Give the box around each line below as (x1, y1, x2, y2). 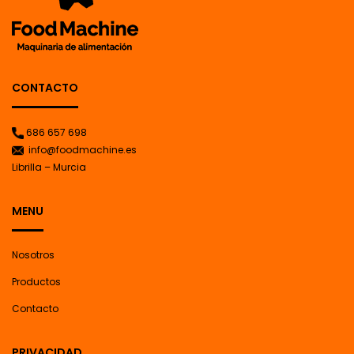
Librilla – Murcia (12, 160, 86, 174)
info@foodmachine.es (24, 142, 137, 156)
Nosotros (12, 248, 55, 262)
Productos (12, 275, 61, 289)
